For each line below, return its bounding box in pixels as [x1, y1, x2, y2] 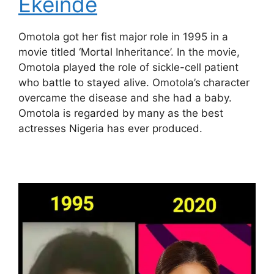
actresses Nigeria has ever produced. [18, 122, 202, 135]
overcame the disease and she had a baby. [18, 91, 232, 104]
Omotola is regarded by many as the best [18, 106, 223, 119]
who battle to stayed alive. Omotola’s [18, 76, 201, 89]
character [203, 76, 250, 89]
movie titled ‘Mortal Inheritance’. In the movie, [18, 45, 240, 58]
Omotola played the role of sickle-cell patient [18, 61, 239, 73]
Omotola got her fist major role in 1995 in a [18, 30, 228, 43]
